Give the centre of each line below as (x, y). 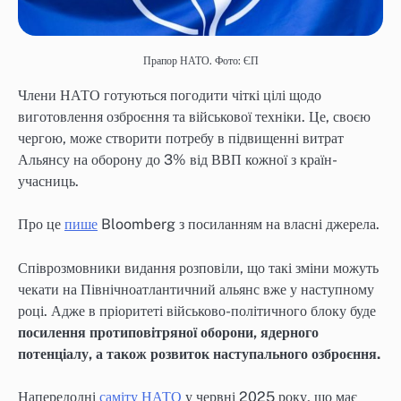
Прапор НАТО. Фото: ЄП (200, 61)
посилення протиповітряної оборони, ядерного (168, 332)
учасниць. (48, 182)
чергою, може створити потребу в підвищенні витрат (181, 139)
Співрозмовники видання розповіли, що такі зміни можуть (198, 268)
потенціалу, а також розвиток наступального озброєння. (199, 354)
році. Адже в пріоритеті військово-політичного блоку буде (197, 311)
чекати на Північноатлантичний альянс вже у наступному (196, 289)
